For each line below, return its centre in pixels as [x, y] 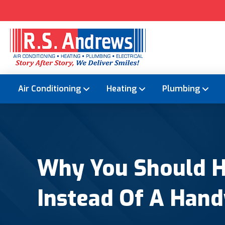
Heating [122, 89]
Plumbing [181, 89]
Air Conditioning [49, 89]
